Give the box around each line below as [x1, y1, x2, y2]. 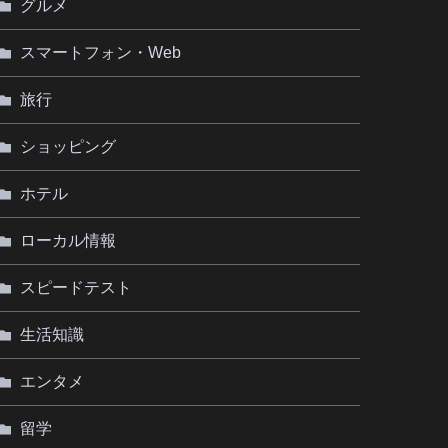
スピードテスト [20, 278, 132, 296]
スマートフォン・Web [20, 43, 181, 61]
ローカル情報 [20, 231, 116, 249]
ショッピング [20, 137, 116, 155]
